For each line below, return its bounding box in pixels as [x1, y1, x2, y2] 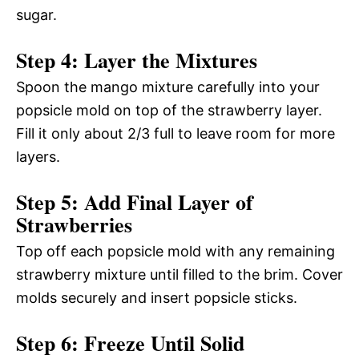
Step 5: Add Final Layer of [16, 186, 253, 217]
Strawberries [16, 208, 132, 240]
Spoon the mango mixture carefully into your [16, 78, 320, 95]
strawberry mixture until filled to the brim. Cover [16, 265, 343, 283]
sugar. [16, 6, 57, 23]
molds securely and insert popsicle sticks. [16, 288, 297, 306]
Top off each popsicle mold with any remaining [16, 242, 335, 260]
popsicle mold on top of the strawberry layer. [16, 101, 322, 119]
